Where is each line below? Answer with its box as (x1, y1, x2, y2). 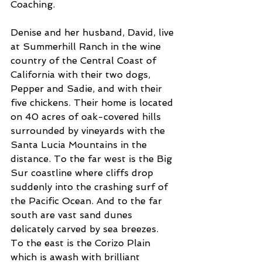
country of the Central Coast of (11, 54, 159, 66)
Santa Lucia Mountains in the (11, 139, 150, 150)
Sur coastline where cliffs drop (11, 167, 156, 178)
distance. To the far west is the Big (11, 153, 175, 164)
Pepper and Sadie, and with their (11, 82, 165, 94)
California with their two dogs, (11, 68, 153, 80)
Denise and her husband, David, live (11, 26, 177, 38)
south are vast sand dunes (11, 209, 135, 220)
